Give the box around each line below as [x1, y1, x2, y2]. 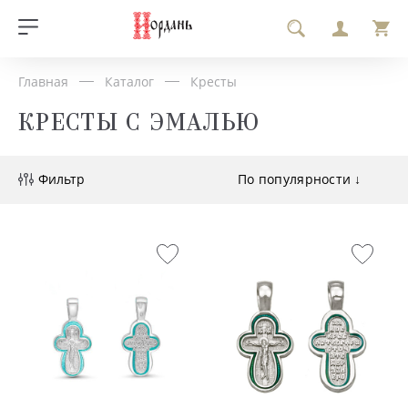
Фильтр [38, 170, 85, 189]
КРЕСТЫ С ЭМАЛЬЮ [18, 105, 260, 141]
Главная [18, 72, 68, 90]
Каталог [105, 72, 154, 90]
